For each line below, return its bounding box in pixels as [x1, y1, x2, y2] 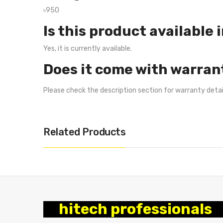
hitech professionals [59, 200, 212, 218]
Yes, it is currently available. [43, 44, 132, 53]
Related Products [43, 126, 125, 138]
